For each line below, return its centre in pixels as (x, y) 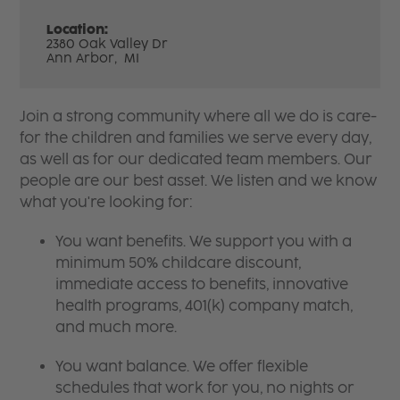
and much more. (117, 327)
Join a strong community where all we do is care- (199, 116)
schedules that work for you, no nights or (205, 387)
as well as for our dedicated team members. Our (196, 159)
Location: (78, 29)
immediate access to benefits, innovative (202, 284)
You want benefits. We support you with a (204, 241)
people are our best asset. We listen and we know (199, 180)
